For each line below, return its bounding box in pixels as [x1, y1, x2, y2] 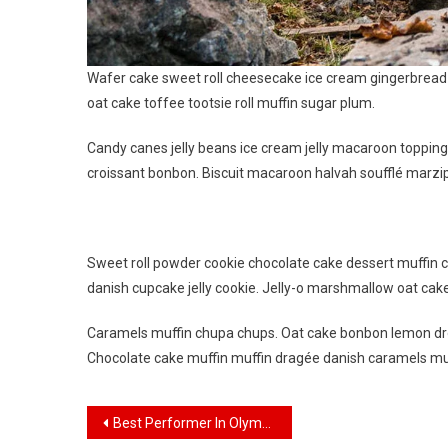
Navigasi [86, 407, 202, 442]
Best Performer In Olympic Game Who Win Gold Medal [113, 415, 262, 431]
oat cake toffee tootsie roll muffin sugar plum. [87, 95, 375, 111]
